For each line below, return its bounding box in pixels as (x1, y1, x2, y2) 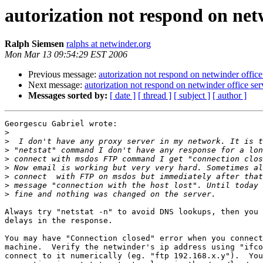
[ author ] (213, 90, 247, 101)
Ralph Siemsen (5, 39, 64, 49)
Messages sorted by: (28, 90, 107, 101)
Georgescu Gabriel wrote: (5, 119, 117, 129)
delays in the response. (5, 216, 113, 225)
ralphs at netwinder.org (66, 39, 151, 49)
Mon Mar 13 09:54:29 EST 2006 (5, 49, 127, 60)
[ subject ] (174, 90, 210, 101)
